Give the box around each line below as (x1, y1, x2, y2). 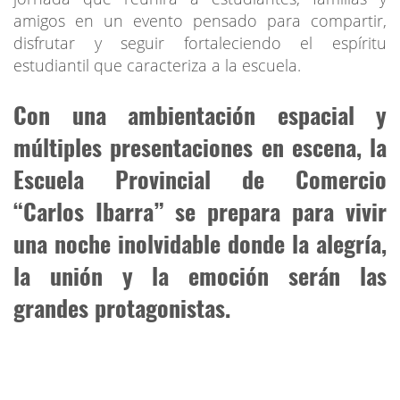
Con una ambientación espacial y (13, 97, 387, 133)
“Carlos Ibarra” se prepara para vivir (13, 194, 387, 229)
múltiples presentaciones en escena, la (13, 129, 387, 165)
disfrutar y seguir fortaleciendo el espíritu (13, 32, 387, 54)
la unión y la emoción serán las (13, 258, 387, 294)
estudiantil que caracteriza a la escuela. (13, 54, 301, 77)
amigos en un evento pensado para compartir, (13, 10, 387, 32)
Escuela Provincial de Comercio (13, 162, 387, 197)
